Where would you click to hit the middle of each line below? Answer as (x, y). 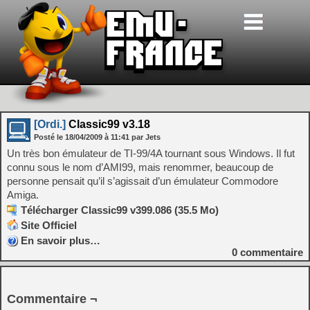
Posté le (49, 137)
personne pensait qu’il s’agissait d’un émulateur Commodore (143, 181)
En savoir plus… (61, 240)
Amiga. (23, 195)
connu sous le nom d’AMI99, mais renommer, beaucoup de (140, 167)
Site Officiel (49, 225)
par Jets (146, 137)
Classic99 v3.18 (108, 124)
